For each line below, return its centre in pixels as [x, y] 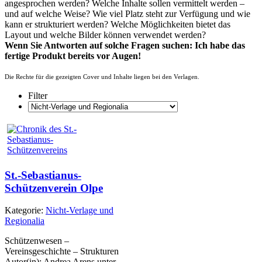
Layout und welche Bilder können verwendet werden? [105, 35]
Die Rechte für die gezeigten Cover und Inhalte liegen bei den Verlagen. [102, 77]
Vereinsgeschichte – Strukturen [62, 251]
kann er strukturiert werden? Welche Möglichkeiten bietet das [118, 24]
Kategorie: [25, 211]
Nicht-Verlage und [80, 211]
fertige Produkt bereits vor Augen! [73, 56]
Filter [38, 95]
